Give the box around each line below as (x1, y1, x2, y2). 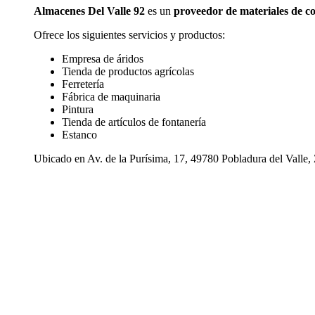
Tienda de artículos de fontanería (62, 116, 206, 129)
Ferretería (62, 78, 104, 91)
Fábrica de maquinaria (62, 91, 160, 103)
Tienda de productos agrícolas (62, 65, 194, 78)
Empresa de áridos (62, 53, 143, 65)
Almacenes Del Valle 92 (34, 5, 145, 18)
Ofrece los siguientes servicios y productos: (34, 29, 225, 41)
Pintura (62, 103, 94, 116)
